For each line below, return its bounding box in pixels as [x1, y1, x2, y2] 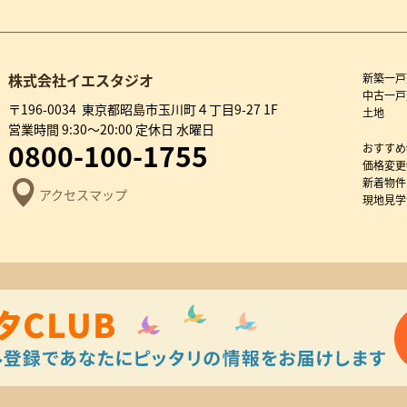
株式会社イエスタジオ [8, 68, 154, 91]
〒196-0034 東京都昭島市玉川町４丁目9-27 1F [8, 99, 278, 118]
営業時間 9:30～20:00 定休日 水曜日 [8, 119, 214, 138]
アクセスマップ [39, 184, 127, 203]
